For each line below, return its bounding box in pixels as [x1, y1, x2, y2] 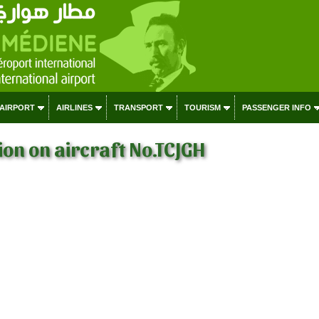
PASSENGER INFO [241, 103, 311, 112]
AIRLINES [56, 103, 93, 112]
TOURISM [184, 103, 221, 112]
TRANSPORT [113, 103, 163, 112]
